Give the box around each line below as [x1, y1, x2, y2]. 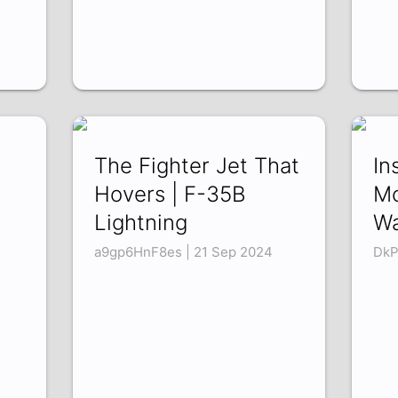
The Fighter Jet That [94, 153, 300, 179]
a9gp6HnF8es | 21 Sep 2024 [94, 243, 274, 261]
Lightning [94, 210, 188, 236]
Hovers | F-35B [94, 181, 247, 208]
